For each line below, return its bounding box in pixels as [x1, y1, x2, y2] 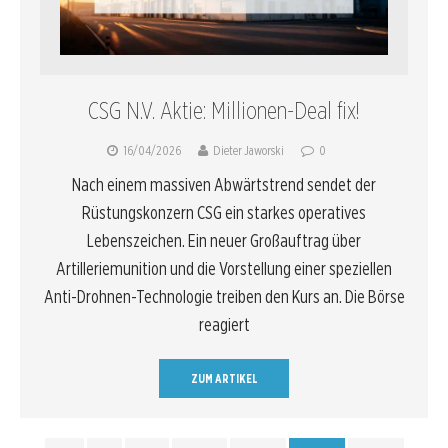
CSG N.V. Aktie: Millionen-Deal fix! [88, 95, 360, 125]
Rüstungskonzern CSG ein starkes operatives [82, 201, 366, 223]
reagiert [198, 313, 250, 335]
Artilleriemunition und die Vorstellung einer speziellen [56, 257, 392, 279]
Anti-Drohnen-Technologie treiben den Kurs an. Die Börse [43, 285, 405, 307]
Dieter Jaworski [213, 142, 284, 158]
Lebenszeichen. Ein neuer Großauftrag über [87, 229, 361, 251]
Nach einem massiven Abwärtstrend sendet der [72, 173, 376, 195]
